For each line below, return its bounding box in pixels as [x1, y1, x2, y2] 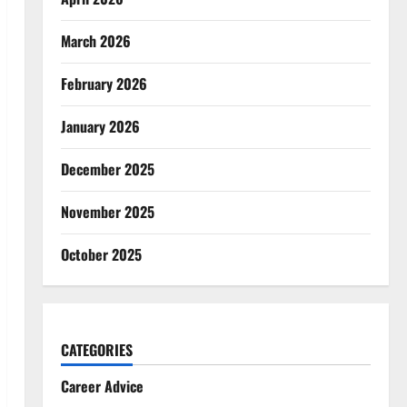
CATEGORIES [60, 339, 133, 361]
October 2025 [60, 243, 142, 265]
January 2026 [60, 115, 140, 137]
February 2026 [60, 73, 147, 94]
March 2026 [60, 30, 131, 52]
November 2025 [60, 201, 154, 223]
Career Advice [60, 375, 144, 397]
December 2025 [60, 158, 154, 180]
